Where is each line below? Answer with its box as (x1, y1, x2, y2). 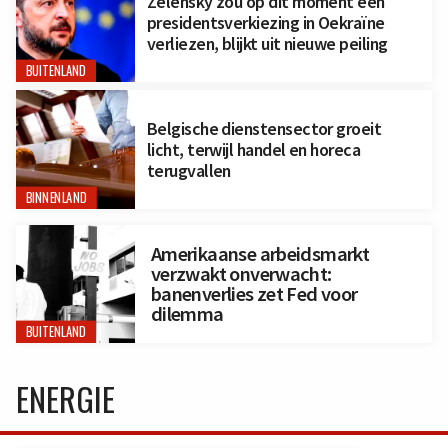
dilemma (150, 301, 224, 328)
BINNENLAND (25, 187, 88, 207)
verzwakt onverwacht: (150, 261, 332, 288)
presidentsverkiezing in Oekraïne (146, 10, 385, 34)
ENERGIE (16, 375, 115, 423)
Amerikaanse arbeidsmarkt (150, 241, 370, 268)
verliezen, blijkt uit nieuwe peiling (146, 31, 388, 55)
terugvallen (146, 158, 231, 182)
